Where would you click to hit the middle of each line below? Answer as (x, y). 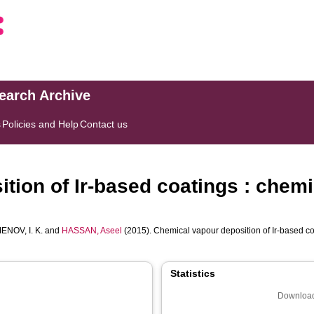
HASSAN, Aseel (92, 231)
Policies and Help (41, 124)
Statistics (193, 273)
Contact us (104, 124)
